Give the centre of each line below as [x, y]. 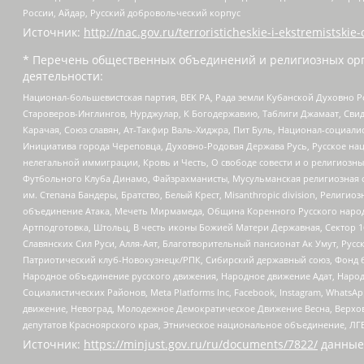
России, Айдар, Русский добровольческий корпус [132, 13]
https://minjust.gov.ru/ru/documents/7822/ [201, 344]
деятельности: [63, 76]
